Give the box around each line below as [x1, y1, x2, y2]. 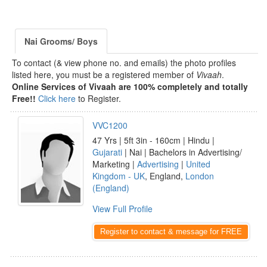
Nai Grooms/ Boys [24, 35, 98, 47]
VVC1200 [92, 119, 128, 131]
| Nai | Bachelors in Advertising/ [122, 146, 242, 158]
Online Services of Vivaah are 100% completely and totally [12, 80, 248, 92]
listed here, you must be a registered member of [12, 69, 196, 80]
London [185, 170, 214, 182]
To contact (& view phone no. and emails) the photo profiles [12, 57, 236, 69]
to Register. [76, 92, 121, 104]
